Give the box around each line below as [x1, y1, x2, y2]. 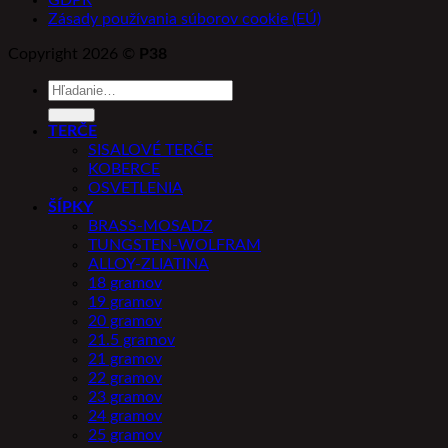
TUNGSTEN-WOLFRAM [88, 237, 261, 254]
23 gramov [88, 389, 162, 406]
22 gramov [88, 370, 162, 387]
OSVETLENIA [88, 180, 183, 197]
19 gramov [88, 294, 162, 311]
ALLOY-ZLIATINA [88, 256, 209, 273]
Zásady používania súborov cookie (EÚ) [48, 11, 321, 28]
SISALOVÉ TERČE [88, 142, 213, 159]
